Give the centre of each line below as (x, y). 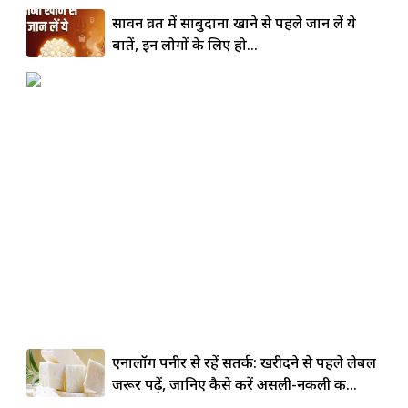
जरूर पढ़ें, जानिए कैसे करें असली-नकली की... (234, 384)
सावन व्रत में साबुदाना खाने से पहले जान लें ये (234, 22)
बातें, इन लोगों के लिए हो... (184, 44)
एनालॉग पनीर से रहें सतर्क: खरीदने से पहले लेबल (244, 362)
